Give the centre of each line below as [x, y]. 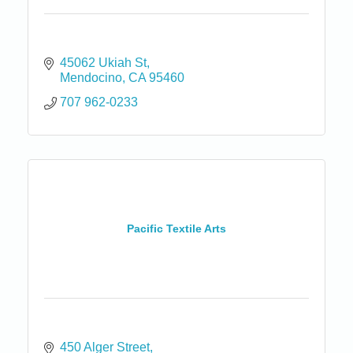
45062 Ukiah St [103, 62]
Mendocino [91, 77]
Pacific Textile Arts [176, 229]
